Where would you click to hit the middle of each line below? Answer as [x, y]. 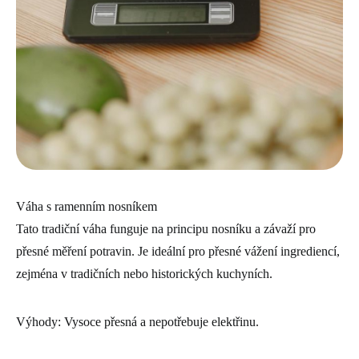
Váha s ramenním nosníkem [87, 206]
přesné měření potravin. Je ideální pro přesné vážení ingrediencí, [178, 251]
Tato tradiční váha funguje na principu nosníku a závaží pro [166, 228]
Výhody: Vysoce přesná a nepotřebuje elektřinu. [137, 321]
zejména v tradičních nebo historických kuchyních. [144, 273]
